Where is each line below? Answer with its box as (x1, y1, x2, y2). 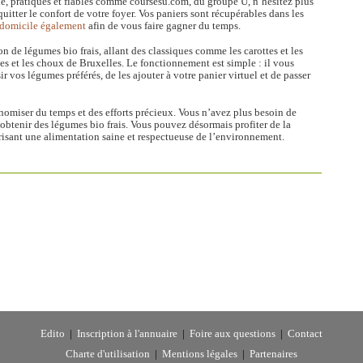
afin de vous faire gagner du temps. (86, 19, 241, 32)
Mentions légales (162, 348, 237, 360)
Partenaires (250, 348, 297, 360)
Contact (288, 327, 322, 340)
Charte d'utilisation (66, 348, 150, 360)
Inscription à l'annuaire (77, 327, 177, 340)
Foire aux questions (190, 327, 275, 340)
